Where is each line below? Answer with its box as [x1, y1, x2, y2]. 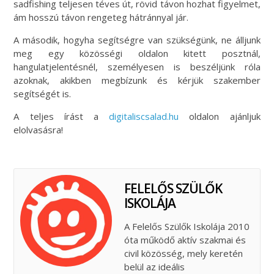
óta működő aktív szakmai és [124, 233, 246, 246]
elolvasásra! [13, 123, 64, 136]
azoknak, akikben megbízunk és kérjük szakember [13, 73, 261, 86]
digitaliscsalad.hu [109, 109, 179, 122]
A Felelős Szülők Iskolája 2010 [124, 220, 250, 232]
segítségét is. [13, 87, 72, 100]
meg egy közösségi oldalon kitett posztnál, [13, 46, 261, 59]
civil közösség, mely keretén [124, 246, 243, 259]
